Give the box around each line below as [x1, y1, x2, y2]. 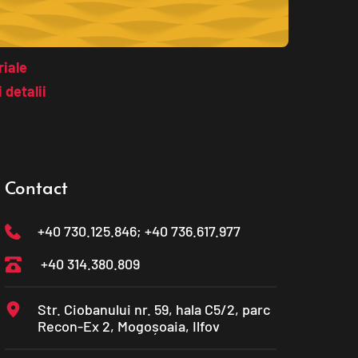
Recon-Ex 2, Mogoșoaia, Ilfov [38, 317, 221, 335]
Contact [5, 175, 69, 199]
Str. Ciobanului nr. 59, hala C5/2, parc [38, 300, 271, 318]
